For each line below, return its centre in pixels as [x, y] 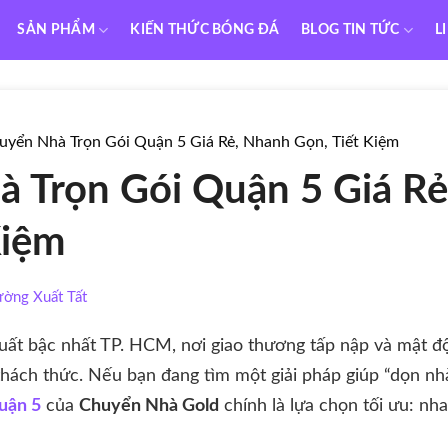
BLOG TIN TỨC [350, 29]
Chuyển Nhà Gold [149, 406]
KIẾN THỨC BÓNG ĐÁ [205, 29]
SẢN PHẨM [56, 29]
